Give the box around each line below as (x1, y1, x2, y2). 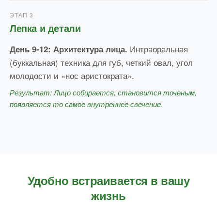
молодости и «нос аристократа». (10, 69, 134, 82)
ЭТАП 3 (10, 11, 33, 19)
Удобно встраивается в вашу (27, 172, 190, 189)
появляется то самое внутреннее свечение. (10, 99, 163, 109)
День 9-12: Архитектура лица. (10, 43, 127, 55)
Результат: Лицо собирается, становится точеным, (10, 87, 197, 98)
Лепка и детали (10, 21, 81, 35)
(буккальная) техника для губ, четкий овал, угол (10, 56, 193, 69)
